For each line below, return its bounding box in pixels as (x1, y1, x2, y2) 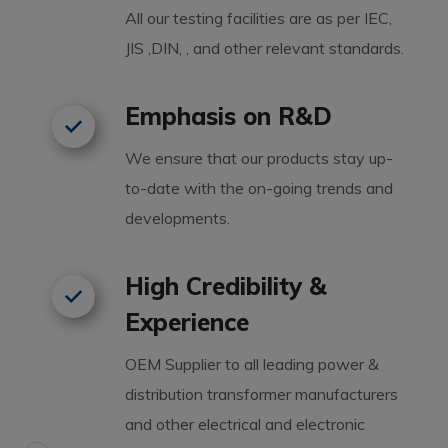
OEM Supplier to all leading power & (125, 353, 380, 374)
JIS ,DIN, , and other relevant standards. (125, 37, 405, 58)
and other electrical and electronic (125, 413, 366, 434)
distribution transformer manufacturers (125, 383, 399, 404)
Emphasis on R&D (125, 100, 333, 131)
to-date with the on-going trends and (125, 177, 394, 198)
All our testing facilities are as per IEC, (125, 7, 393, 28)
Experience (125, 306, 250, 337)
